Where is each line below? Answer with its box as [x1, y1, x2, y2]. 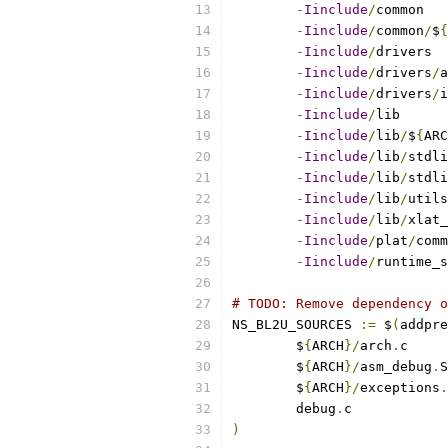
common [376, 23, 424, 38]
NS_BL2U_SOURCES [232, 317, 360, 332]
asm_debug [360, 359, 432, 374]
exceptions [360, 380, 440, 395]
